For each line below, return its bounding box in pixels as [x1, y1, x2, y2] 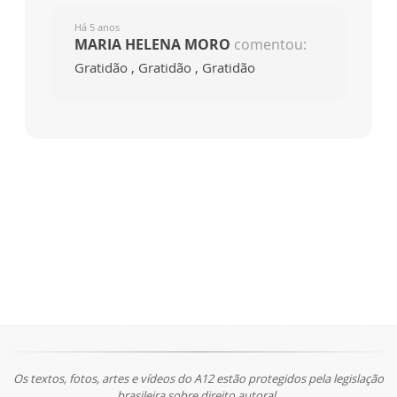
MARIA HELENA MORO [74, 35, 230, 54]
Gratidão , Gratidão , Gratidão [74, 58, 255, 76]
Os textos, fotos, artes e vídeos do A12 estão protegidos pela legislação [13, 370, 384, 386]
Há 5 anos [74, 20, 120, 34]
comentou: [234, 35, 307, 54]
